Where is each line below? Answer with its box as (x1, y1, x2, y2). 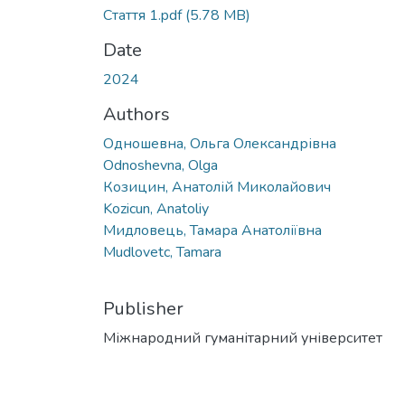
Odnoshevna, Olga (103, 155, 218, 175)
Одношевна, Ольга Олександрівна (103, 133, 336, 154)
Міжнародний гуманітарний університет (103, 327, 382, 348)
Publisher (103, 296, 184, 321)
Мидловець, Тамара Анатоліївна (103, 220, 322, 240)
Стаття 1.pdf (103, 5, 185, 25)
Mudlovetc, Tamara (103, 241, 221, 262)
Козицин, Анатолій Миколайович (103, 176, 331, 197)
